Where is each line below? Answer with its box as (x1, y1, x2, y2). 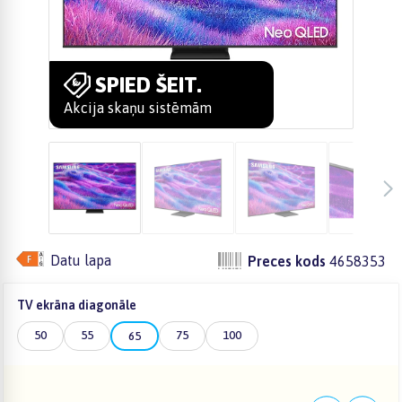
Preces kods (248, 252, 326, 269)
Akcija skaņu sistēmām (64, 100, 212, 116)
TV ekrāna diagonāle (17, 298, 136, 312)
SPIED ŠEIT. (95, 73, 202, 98)
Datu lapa (49, 252, 111, 268)
